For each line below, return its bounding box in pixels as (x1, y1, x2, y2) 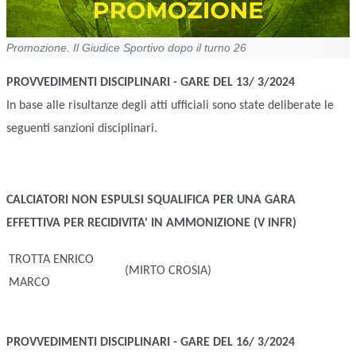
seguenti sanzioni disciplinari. (6, 122, 157, 136)
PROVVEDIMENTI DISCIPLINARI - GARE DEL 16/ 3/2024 (6, 336, 295, 350)
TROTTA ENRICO (9, 253, 95, 267)
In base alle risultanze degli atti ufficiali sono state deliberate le (6, 99, 334, 113)
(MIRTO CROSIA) (125, 265, 212, 278)
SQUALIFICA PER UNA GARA (147, 194, 296, 207)
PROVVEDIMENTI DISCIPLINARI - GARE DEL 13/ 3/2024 (6, 76, 295, 90)
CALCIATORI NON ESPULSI (6, 194, 147, 207)
